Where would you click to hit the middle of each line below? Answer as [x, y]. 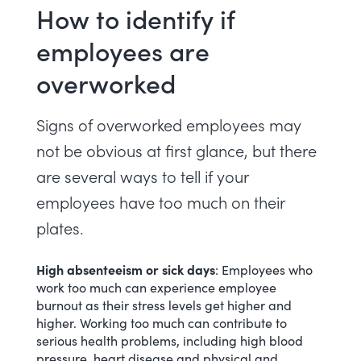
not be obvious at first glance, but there [176, 150]
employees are [123, 50]
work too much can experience [127, 287]
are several [78, 176]
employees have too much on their [160, 202]
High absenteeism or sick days [126, 269]
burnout [59, 305]
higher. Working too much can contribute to [162, 322]
